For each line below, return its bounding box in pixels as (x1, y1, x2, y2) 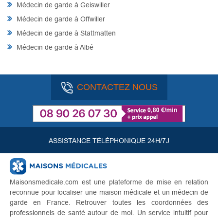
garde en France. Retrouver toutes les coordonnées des (10, 199, 208, 207)
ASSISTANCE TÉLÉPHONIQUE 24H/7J (49, 137, 169, 145)
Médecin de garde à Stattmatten (15, 29, 116, 37)
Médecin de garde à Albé (15, 43, 93, 51)
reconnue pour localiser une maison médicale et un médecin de (10, 188, 208, 197)
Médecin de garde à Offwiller (15, 15, 105, 23)
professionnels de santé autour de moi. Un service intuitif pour (10, 209, 208, 217)
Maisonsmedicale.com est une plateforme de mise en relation (10, 178, 208, 186)
